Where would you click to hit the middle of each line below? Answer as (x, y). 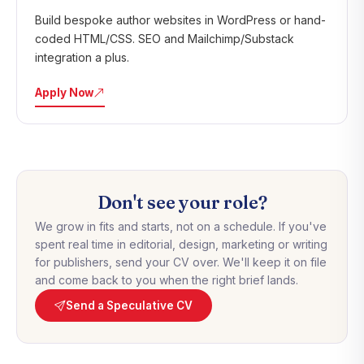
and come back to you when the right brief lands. (167, 280)
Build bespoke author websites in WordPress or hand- (180, 19)
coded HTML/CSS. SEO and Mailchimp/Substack (165, 38)
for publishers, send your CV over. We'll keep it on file (181, 262)
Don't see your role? (182, 202)
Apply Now (65, 93)
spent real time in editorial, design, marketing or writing (181, 244)
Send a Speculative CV (129, 305)
